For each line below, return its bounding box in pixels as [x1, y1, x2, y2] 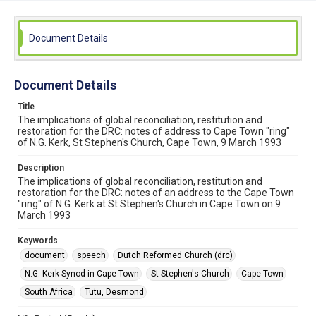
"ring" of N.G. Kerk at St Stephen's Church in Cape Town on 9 [18, 198, 281, 209]
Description [18, 163, 64, 173]
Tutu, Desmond [85, 287, 144, 297]
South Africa [25, 287, 73, 297]
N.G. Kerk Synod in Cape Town [25, 269, 139, 279]
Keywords [18, 236, 58, 245]
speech [77, 250, 106, 260]
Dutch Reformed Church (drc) [118, 250, 233, 260]
